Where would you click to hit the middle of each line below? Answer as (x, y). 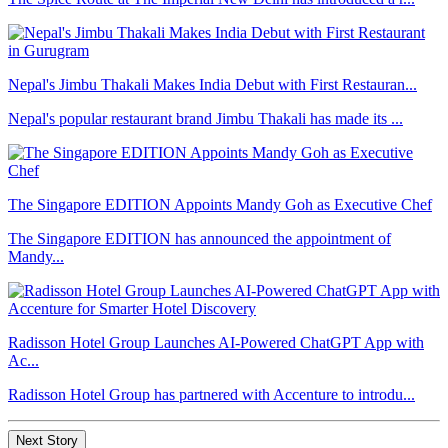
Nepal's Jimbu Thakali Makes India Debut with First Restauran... (212, 84)
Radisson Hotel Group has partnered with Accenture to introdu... (211, 394)
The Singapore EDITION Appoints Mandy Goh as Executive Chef (220, 204)
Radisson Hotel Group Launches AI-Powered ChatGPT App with (216, 342)
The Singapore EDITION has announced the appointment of (199, 238)
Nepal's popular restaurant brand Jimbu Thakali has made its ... (205, 118)
